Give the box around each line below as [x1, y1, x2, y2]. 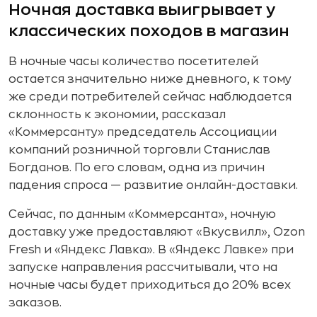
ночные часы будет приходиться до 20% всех [8, 279, 291, 291]
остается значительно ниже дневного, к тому [8, 74, 292, 85]
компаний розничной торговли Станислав [8, 144, 270, 156]
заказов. [8, 297, 62, 309]
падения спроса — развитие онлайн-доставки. [8, 180, 298, 191]
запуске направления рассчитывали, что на [8, 262, 277, 273]
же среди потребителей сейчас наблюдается [8, 91, 292, 103]
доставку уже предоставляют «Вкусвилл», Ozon [8, 226, 305, 238]
